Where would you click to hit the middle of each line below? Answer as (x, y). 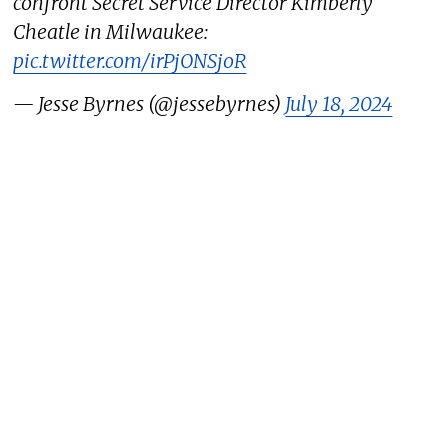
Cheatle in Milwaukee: (111, 32)
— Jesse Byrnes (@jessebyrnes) (149, 104)
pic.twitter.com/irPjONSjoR (130, 61)
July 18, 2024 (339, 104)
